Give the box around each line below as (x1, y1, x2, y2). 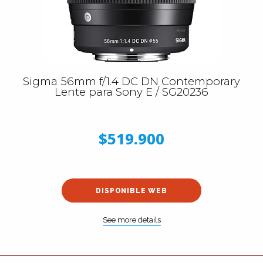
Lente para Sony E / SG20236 (55, 85, 208, 99)
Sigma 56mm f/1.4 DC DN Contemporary (23, 75, 240, 88)
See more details (102, 215, 161, 224)
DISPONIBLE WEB (96, 186, 167, 195)
